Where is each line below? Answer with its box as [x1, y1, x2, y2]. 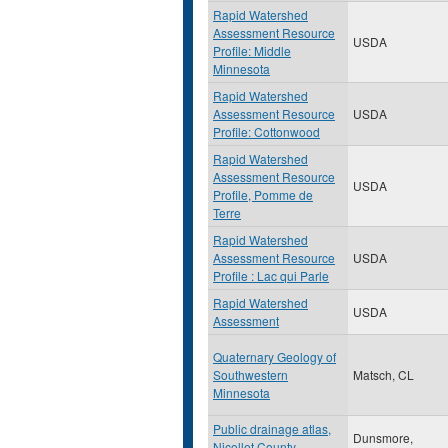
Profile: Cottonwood [213, 123, 320, 140]
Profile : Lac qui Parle [213, 267, 329, 284]
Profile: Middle [213, 42, 291, 59]
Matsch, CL [353, 366, 414, 383]
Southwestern [213, 366, 288, 383]
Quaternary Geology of [213, 348, 336, 365]
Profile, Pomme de [213, 186, 313, 203]
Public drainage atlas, [213, 420, 331, 437]
